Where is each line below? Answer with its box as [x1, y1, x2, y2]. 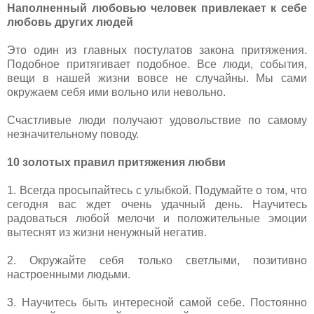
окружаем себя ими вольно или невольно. [7, 86, 226, 98]
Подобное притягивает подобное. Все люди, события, [7, 57, 307, 70]
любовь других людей [7, 15, 133, 28]
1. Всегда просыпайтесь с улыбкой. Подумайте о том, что [7, 184, 307, 196]
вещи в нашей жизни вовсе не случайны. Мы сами [7, 71, 307, 84]
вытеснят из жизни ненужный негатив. [7, 226, 207, 238]
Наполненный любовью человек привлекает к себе [7, 1, 307, 14]
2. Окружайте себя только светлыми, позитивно [7, 254, 307, 266]
